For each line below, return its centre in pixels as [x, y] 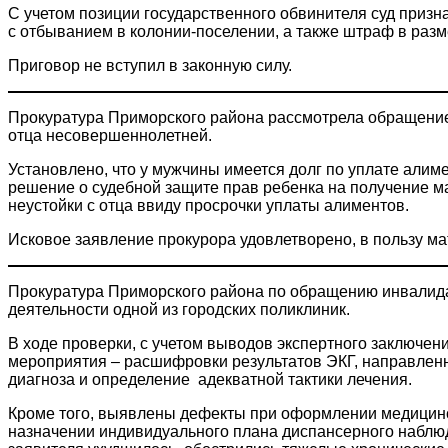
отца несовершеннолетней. [110, 135]
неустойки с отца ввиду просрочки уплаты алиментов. [208, 205]
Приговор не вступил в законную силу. [150, 65]
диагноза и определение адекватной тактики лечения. [210, 379]
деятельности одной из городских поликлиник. [179, 309]
